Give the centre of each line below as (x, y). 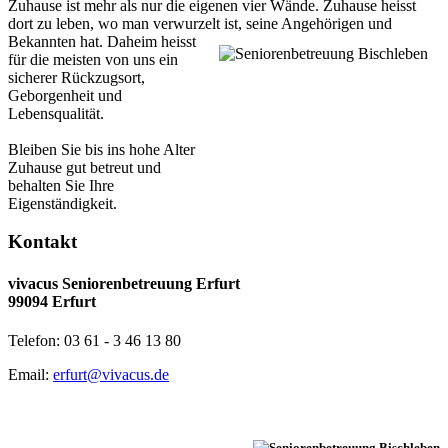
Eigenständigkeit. (62, 203)
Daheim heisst (149, 41)
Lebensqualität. (56, 113)
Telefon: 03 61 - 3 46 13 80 (94, 340)
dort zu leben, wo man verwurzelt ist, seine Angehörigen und (200, 23)
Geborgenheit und (65, 95)
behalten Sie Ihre (61, 185)
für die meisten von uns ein (93, 59)
